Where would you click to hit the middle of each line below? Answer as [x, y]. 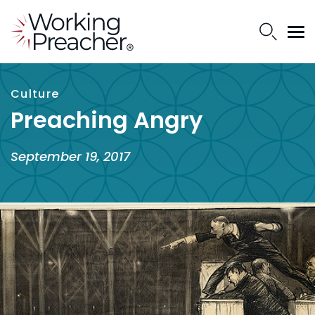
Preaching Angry [107, 120]
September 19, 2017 [70, 156]
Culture [35, 94]
